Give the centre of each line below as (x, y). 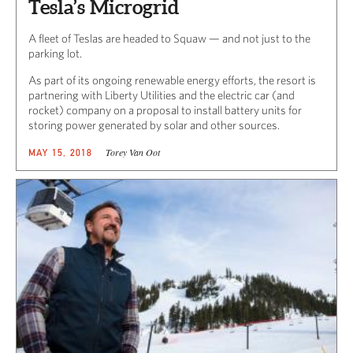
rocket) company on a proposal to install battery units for (165, 110)
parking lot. (55, 53)
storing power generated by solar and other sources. (154, 124)
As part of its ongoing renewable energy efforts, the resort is (172, 80)
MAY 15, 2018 (61, 152)
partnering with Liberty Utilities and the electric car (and (162, 95)
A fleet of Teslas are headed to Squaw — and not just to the (169, 38)
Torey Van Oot (132, 152)
